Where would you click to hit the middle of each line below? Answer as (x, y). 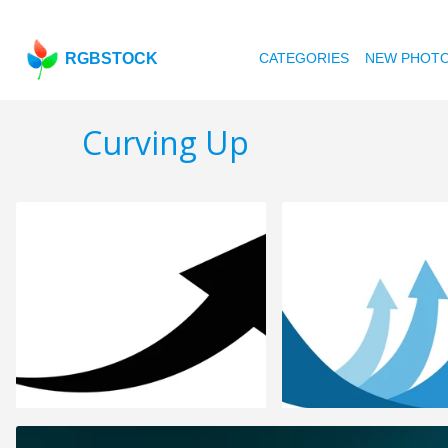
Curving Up (165, 143)
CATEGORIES (304, 58)
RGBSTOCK (112, 58)
